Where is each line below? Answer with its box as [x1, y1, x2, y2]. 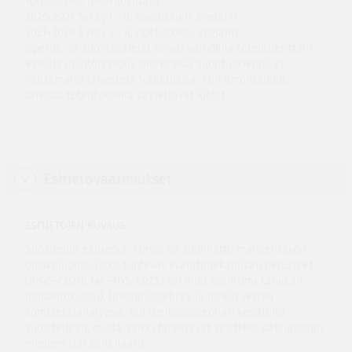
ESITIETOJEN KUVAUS [24, 219, 126, 233]
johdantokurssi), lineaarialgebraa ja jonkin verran [24, 290, 273, 303]
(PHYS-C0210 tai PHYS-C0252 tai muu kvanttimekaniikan [24, 274, 302, 288]
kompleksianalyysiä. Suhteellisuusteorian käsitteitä [24, 306, 285, 319]
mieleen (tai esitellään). [24, 337, 146, 350]
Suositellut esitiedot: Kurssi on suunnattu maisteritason [24, 243, 306, 256]
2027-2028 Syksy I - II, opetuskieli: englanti [24, 26, 238, 39]
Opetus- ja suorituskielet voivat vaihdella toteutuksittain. [24, 42, 314, 55]
